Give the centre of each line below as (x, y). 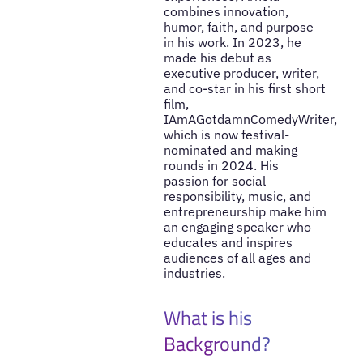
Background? (217, 344)
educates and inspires (228, 242)
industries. (194, 273)
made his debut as (217, 57)
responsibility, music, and (237, 196)
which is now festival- (226, 134)
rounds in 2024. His (221, 165)
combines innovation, (226, 11)
